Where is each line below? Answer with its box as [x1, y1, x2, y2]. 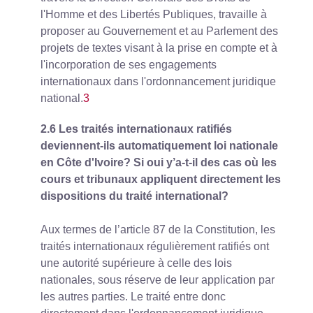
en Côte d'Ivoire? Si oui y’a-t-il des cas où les [41, 156, 277, 169]
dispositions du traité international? [41, 190, 228, 203]
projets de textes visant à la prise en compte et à [41, 41, 277, 54]
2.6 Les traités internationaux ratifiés [41, 123, 232, 136]
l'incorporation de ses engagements [41, 58, 217, 71]
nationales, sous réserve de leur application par [41, 274, 275, 286]
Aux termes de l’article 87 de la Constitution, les [41, 224, 275, 236]
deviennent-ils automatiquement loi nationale [41, 140, 278, 152]
